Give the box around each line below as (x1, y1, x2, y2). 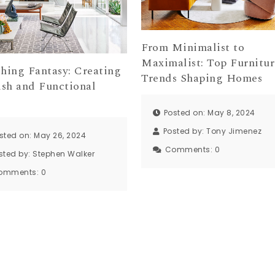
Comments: (165, 144, 215, 155)
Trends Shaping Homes (141, 70, 263, 87)
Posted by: (163, 125, 207, 136)
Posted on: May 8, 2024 (163, 107, 255, 118)
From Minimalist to (141, 39, 245, 56)
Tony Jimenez (206, 125, 262, 136)
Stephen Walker (33, 149, 95, 160)
